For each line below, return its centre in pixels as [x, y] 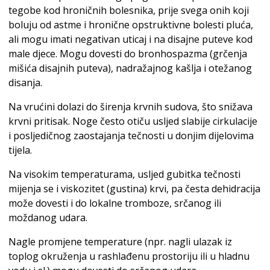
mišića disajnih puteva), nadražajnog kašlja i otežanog [130, 68]
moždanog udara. [48, 217]
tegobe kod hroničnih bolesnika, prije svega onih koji [129, 10]
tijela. [20, 150]
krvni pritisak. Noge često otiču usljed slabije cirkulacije [133, 121]
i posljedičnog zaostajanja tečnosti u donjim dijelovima [131, 135]
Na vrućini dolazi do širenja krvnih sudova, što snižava [130, 106]
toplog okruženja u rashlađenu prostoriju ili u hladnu [129, 256]
